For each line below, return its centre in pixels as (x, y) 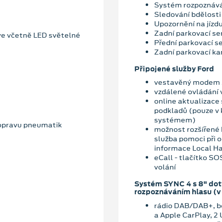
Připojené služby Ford (174, 69)
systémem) (175, 120)
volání (165, 167)
